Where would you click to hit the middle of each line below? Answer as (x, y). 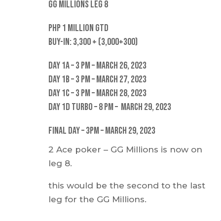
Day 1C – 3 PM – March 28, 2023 (98, 93)
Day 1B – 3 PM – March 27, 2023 (98, 79)
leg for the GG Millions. (98, 200)
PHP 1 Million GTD (79, 28)
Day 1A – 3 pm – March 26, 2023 (98, 65)
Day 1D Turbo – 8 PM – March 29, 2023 (110, 107)
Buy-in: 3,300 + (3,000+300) (93, 42)
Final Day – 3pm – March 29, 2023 (102, 130)
